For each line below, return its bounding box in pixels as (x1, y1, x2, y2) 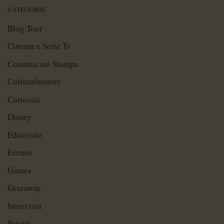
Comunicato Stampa (7, 57, 78, 69)
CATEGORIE (7, 5, 45, 14)
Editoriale (7, 128, 42, 140)
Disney (7, 111, 32, 123)
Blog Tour (7, 22, 42, 34)
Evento (7, 146, 32, 158)
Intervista (7, 199, 41, 211)
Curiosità (7, 93, 40, 105)
